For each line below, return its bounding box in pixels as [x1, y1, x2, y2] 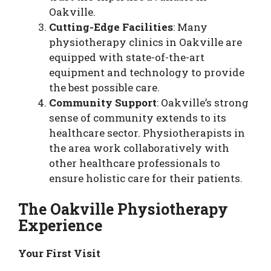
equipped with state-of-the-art [49, 50, 204, 64]
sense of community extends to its [49, 110, 226, 125]
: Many [173, 19, 207, 34]
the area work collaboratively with [49, 140, 229, 155]
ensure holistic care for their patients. [49, 171, 243, 185]
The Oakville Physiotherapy [18, 199, 228, 219]
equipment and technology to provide [49, 65, 244, 79]
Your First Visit [18, 246, 100, 260]
